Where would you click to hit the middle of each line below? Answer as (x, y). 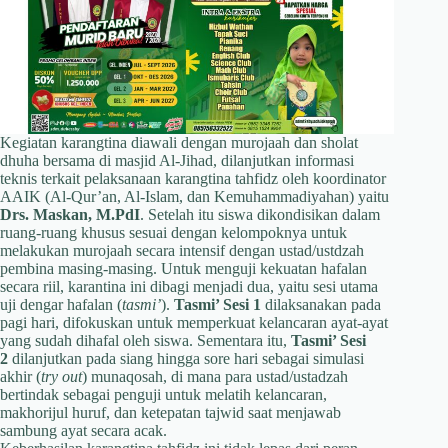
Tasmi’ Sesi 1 (217, 304)
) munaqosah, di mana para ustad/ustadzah (215, 376)
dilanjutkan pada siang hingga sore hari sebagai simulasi (186, 358)
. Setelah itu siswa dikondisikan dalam (260, 214)
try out (61, 376)
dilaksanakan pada (321, 304)
